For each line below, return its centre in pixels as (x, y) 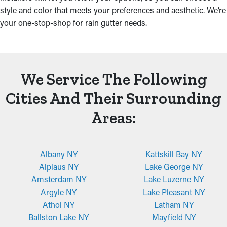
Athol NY (59, 204)
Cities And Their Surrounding (113, 98)
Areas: (113, 118)
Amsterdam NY (59, 179)
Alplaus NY (59, 166)
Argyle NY (59, 192)
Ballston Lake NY (59, 217)
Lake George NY (174, 166)
